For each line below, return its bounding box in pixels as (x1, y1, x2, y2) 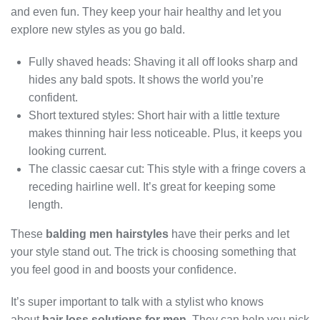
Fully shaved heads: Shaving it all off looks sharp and (29, 56, 298, 69)
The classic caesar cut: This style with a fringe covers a (29, 163, 306, 176)
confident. (29, 91, 78, 104)
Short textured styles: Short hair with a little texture (29, 109, 280, 122)
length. (29, 199, 63, 211)
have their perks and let (169, 228, 289, 241)
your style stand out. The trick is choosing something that (11, 246, 296, 259)
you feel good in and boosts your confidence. (11, 264, 236, 276)
